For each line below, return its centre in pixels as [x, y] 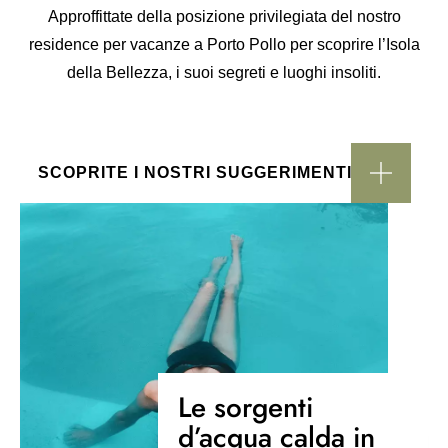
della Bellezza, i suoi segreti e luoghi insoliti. [224, 72]
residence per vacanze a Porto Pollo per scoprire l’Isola [224, 44]
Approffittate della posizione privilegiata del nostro [224, 16]
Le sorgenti [245, 407]
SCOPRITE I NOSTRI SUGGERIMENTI [194, 172]
